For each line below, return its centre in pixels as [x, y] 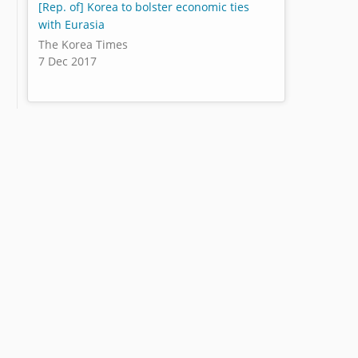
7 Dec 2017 [68, 61]
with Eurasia [72, 25]
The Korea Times [84, 44]
